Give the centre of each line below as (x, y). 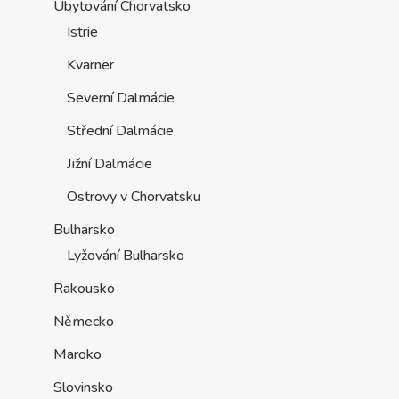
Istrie (82, 32)
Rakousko (84, 288)
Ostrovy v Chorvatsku (133, 196)
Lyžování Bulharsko (125, 255)
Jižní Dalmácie (109, 163)
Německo (83, 321)
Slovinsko (83, 387)
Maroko (77, 354)
